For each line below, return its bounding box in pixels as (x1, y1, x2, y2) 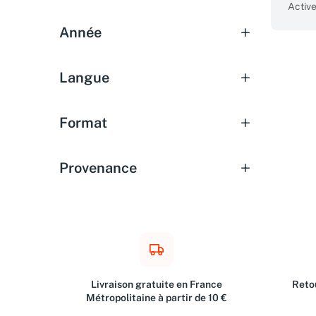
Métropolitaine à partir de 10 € (86, 292, 227, 303)
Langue (59, 69, 109, 86)
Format (59, 114, 107, 131)
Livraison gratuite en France (91, 279, 222, 290)
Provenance (59, 159, 137, 176)
